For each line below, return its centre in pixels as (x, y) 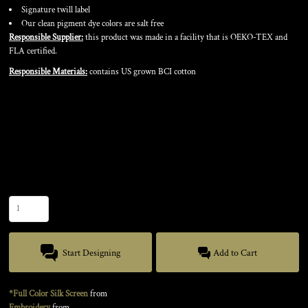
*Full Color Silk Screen (48, 294)
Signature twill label (57, 10)
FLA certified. (33, 51)
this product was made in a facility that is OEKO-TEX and (185, 37)
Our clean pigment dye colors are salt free (92, 24)
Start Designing (92, 253)
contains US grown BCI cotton (142, 72)
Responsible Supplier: (46, 37)
